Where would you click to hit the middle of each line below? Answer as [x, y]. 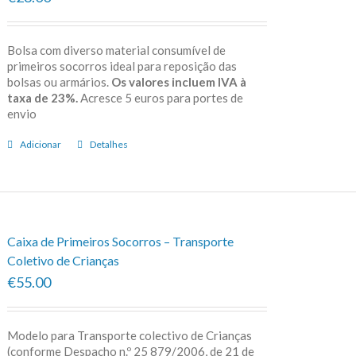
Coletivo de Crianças [63, 260]
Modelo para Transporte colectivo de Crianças [129, 335]
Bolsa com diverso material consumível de [116, 50]
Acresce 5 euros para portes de [160, 97]
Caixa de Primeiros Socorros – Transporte [120, 241]
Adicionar [40, 144]
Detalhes [108, 144]
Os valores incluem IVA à [178, 81]
